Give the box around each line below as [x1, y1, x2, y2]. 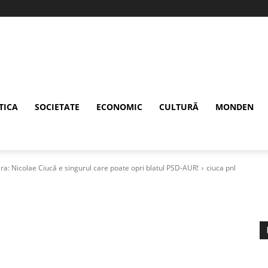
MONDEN [215, 101, 254, 112]
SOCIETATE [35, 101, 80, 112]
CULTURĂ [159, 101, 199, 112]
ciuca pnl [206, 163, 236, 173]
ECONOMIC [96, 101, 142, 112]
